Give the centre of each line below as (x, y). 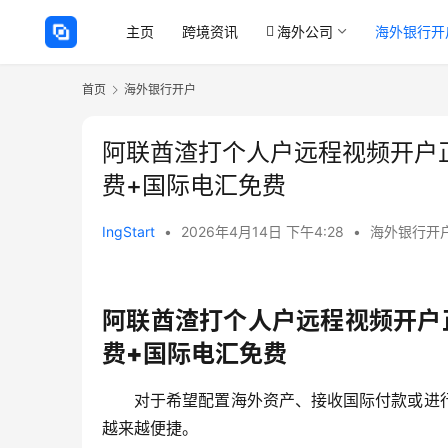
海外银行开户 (160, 89)
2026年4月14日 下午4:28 (264, 232)
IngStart (128, 232)
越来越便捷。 (150, 428)
